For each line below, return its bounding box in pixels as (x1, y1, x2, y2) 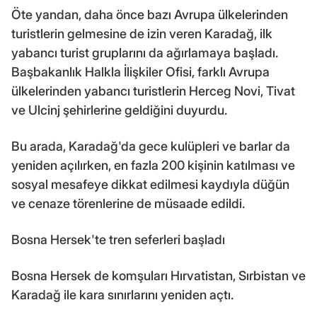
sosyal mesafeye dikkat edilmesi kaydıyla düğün (11, 176, 289, 192)
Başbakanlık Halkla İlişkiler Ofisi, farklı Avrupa (11, 64, 270, 79)
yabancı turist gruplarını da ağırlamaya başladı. (11, 45, 278, 60)
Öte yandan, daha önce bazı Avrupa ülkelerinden (11, 6, 288, 22)
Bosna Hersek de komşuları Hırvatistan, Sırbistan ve (11, 267, 306, 283)
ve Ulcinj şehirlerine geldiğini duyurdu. (11, 102, 227, 117)
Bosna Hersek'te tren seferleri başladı (11, 231, 225, 247)
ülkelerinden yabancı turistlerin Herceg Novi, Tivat (11, 83, 295, 98)
